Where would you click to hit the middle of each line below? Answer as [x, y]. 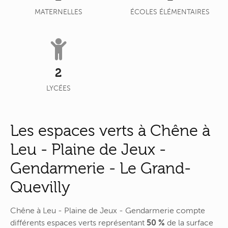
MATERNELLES [58, 12]
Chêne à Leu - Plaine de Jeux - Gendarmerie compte [108, 210]
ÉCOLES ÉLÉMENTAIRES [170, 12]
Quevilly [40, 187]
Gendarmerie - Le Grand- [101, 168]
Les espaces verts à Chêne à [110, 131]
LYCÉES [58, 88]
